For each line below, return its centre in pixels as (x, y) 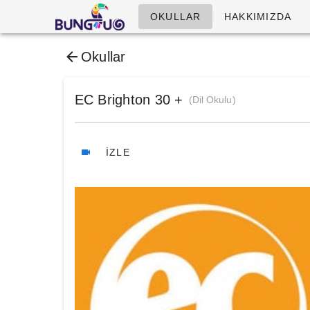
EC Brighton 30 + (129, 100)
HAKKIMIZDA (258, 17)
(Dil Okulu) (212, 100)
